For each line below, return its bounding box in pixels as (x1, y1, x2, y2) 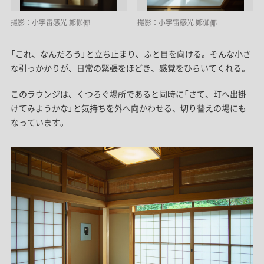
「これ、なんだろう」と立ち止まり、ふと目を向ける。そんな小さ (10, 48, 251, 60)
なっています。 (10, 116, 68, 128)
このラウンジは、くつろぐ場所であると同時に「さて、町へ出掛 (10, 88, 246, 100)
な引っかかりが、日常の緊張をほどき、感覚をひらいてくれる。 (10, 62, 250, 74)
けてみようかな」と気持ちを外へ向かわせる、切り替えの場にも (10, 102, 246, 114)
